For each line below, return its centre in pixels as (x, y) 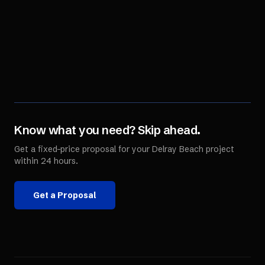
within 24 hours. (46, 161)
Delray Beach (178, 149)
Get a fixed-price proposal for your (83, 149)
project (219, 149)
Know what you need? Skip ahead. (107, 130)
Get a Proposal (65, 195)
